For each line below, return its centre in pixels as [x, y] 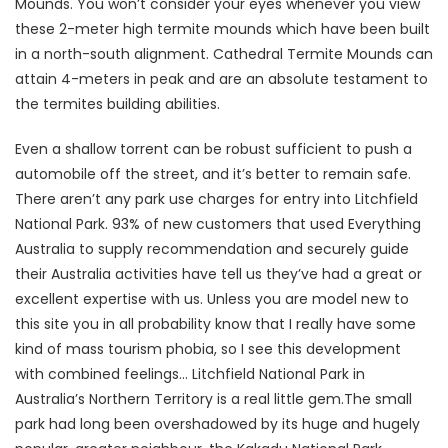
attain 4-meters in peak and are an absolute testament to [221, 78]
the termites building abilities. [117, 103]
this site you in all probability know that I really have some [215, 323]
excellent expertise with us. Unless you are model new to [212, 298]
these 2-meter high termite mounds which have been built [222, 28]
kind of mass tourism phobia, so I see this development [208, 348]
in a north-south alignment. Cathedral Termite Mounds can [224, 53]
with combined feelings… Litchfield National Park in [190, 373]
